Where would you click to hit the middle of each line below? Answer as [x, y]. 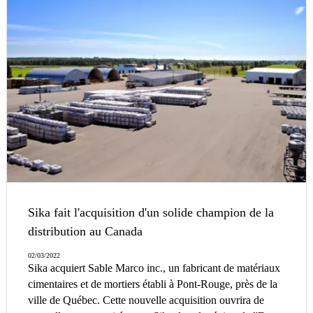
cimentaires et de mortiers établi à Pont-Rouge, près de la [153, 284]
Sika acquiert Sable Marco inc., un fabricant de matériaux [154, 268]
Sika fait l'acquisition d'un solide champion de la [151, 212]
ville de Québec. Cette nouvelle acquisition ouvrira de [146, 300]
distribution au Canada [85, 231]
